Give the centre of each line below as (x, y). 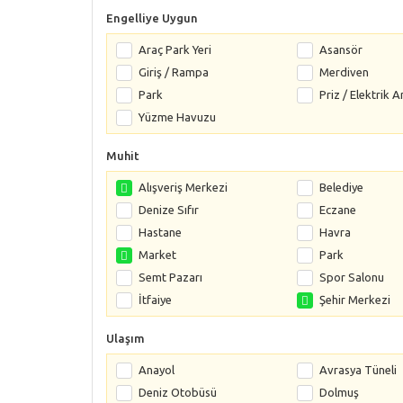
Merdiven (344, 72)
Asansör (340, 49)
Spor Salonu (351, 277)
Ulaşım (125, 338)
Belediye (341, 187)
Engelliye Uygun (152, 18)
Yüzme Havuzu (177, 117)
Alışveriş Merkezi (183, 187)
